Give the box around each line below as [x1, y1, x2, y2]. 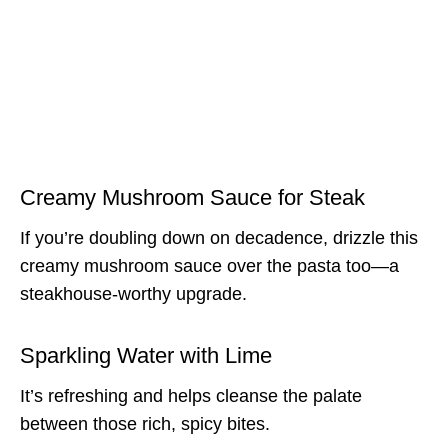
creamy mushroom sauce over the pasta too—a [20, 255, 399, 276]
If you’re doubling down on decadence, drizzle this [20, 227, 418, 248]
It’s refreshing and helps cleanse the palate [20, 385, 362, 406]
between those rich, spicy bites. [20, 413, 270, 434]
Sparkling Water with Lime [20, 342, 272, 368]
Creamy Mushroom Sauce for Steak [20, 184, 365, 210]
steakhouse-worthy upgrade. [20, 283, 247, 304]
